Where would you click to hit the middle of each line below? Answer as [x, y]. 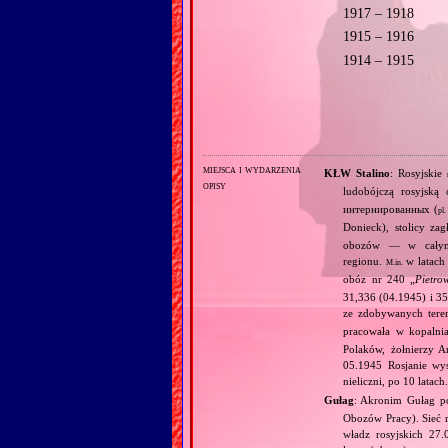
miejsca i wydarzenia [251, 169]
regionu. [364, 260]
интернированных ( [390, 208]
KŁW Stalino [356, 172]
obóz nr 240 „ [379, 278]
